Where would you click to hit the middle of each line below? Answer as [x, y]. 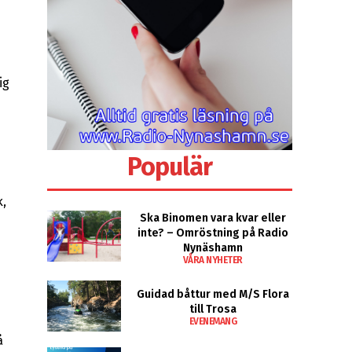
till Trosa [213, 309]
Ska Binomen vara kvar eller [213, 218]
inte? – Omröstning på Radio [213, 233]
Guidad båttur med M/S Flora [213, 294]
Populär [170, 166]
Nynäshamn [213, 247]
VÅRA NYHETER [213, 260]
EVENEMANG [213, 321]
